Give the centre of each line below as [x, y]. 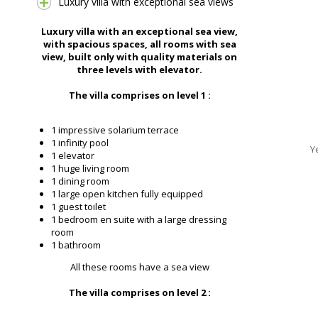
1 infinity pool [80, 143]
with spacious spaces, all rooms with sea [139, 44]
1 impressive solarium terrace [115, 130]
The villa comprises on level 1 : [139, 95]
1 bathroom [76, 245]
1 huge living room [90, 169]
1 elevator [73, 156]
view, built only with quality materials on [139, 57]
